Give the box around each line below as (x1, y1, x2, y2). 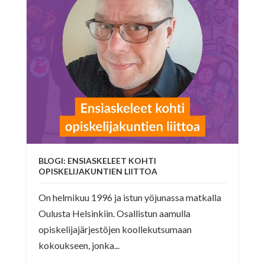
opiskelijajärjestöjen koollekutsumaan (38, 224, 192, 235)
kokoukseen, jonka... (38, 240, 119, 251)
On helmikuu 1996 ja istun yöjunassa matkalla (38, 192, 221, 203)
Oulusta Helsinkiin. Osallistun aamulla (38, 208, 190, 219)
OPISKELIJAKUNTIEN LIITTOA (38, 166, 157, 177)
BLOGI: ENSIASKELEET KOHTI (38, 156, 156, 166)
